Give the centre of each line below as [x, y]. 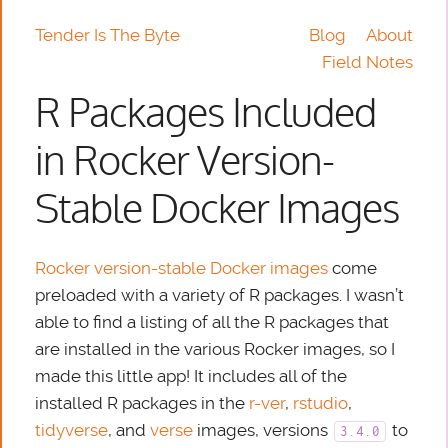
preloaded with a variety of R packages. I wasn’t [220, 295]
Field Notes [367, 62]
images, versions [263, 430]
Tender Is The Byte [108, 35]
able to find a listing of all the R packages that [212, 322]
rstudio [321, 403]
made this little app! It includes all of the [191, 376]
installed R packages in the [142, 403]
